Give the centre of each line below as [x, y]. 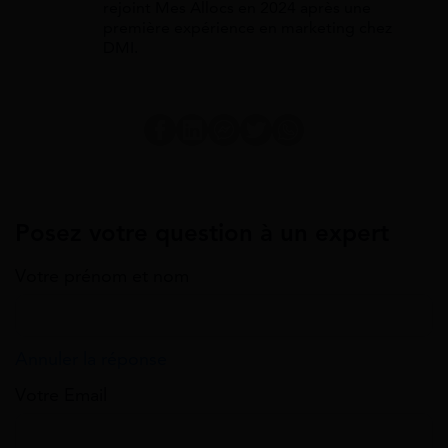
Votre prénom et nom [102, 276]
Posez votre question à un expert [202, 232]
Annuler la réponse [91, 359]
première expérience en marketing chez [247, 27]
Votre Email [61, 395]
